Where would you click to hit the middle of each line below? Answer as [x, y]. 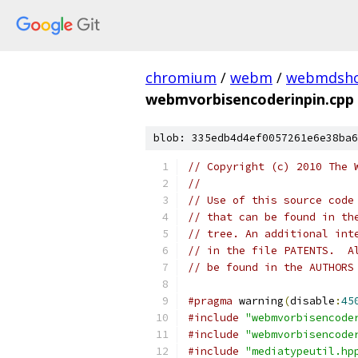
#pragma [210, 301]
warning [258, 301]
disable [312, 301]
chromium [181, 78]
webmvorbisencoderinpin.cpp [250, 99]
